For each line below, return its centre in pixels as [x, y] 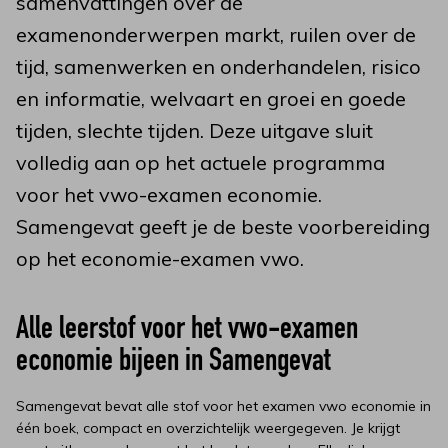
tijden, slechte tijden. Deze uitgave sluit [194, 130]
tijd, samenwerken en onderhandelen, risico [218, 66]
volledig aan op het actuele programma [200, 162]
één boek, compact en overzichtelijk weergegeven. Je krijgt [208, 428]
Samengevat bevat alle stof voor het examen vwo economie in [223, 406]
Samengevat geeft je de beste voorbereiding [223, 226]
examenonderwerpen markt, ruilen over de [216, 34]
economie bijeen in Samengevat [173, 363]
